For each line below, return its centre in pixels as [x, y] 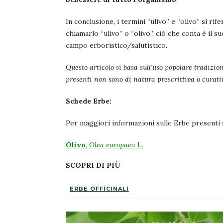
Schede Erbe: [90, 101]
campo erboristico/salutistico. [117, 45]
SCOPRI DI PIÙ [93, 165]
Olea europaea [112, 145]
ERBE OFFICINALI [99, 188]
